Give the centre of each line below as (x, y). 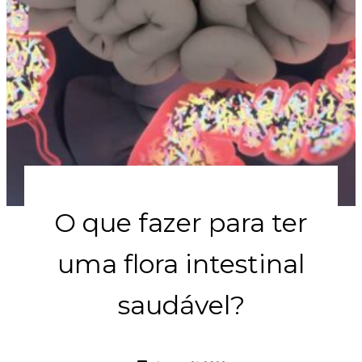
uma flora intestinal (181, 263)
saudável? (181, 305)
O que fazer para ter (181, 222)
